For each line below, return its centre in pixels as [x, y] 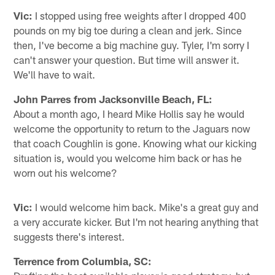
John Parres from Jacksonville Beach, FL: [113, 99]
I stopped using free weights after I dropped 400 [140, 15]
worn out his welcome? [66, 172]
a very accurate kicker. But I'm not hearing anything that [136, 221]
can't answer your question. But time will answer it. [127, 59]
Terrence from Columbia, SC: [83, 261]
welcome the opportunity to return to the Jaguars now [132, 128]
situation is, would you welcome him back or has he [128, 157]
